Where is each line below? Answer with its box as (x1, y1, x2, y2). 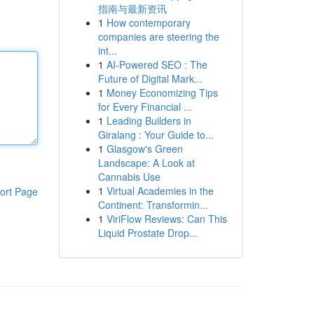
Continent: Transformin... (97, 198, 208, 212)
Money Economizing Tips (106, 86, 218, 100)
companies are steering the (97, 29, 219, 43)
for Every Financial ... (97, 100, 192, 114)
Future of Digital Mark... (97, 71, 203, 86)
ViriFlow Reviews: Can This (106, 212, 227, 226)
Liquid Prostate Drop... (97, 226, 198, 240)
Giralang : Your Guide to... (97, 128, 214, 142)
